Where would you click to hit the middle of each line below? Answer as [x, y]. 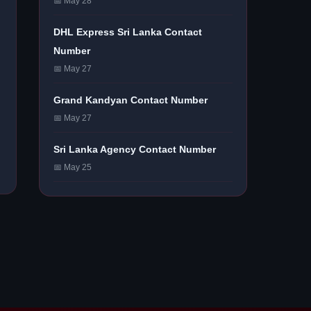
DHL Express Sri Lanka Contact [128, 32]
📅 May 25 [73, 167]
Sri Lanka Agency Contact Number [135, 149]
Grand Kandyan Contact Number [131, 100]
